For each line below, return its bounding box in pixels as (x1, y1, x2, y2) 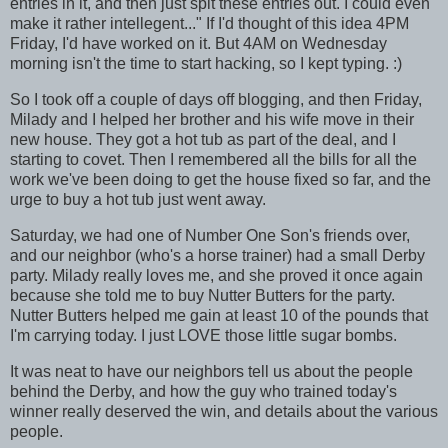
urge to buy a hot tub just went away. (10, 191, 266, 209)
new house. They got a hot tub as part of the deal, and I (10, 131, 396, 149)
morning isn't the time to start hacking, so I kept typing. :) (10, 55, 402, 73)
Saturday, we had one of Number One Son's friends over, (10, 226, 410, 244)
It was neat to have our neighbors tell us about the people (10, 362, 413, 380)
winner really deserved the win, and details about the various (10, 402, 438, 420)
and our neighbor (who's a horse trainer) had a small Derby (10, 246, 425, 264)
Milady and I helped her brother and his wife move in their (10, 111, 414, 129)
